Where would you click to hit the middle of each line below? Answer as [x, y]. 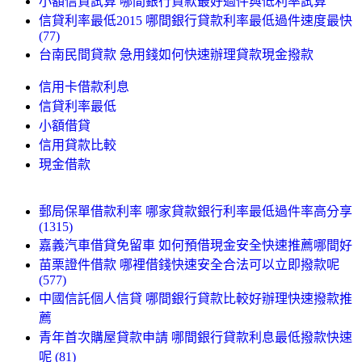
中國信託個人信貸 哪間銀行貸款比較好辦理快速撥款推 [196, 298]
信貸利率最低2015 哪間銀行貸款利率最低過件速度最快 [196, 20]
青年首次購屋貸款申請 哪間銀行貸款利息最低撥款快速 [196, 337]
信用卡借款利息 [84, 86]
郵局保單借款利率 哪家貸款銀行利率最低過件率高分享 [196, 211]
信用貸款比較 [78, 145]
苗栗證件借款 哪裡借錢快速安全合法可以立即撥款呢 [189, 264]
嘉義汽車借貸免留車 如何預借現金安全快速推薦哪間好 [196, 245]
